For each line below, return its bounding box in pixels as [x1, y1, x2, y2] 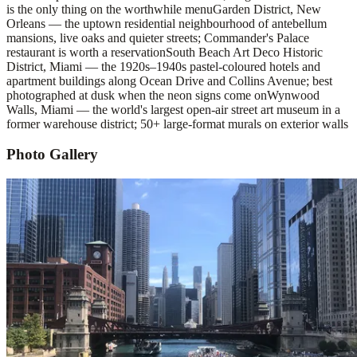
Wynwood [267, 88, 320, 102]
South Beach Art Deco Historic [166, 45, 323, 59]
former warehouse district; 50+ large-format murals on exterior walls [6, 116, 348, 131]
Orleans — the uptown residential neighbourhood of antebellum [6, 16, 327, 30]
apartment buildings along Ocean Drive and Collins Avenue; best [6, 73, 332, 88]
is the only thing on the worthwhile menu [6, 2, 213, 16]
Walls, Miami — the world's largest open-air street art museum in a [6, 102, 340, 116]
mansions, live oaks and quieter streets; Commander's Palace [6, 30, 309, 45]
